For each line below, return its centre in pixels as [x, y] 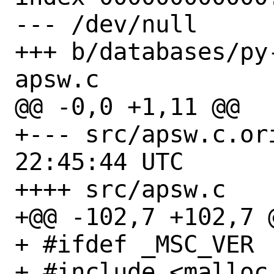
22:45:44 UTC [99, 161]
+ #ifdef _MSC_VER [134, 244]
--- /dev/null [106, 24]
